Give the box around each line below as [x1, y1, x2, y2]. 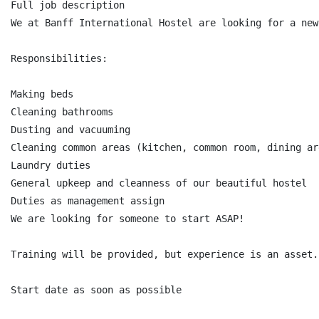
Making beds [11, 88, 73, 100]
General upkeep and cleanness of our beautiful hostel [11, 177, 307, 189]
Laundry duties [11, 159, 90, 171]
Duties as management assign [11, 195, 164, 206]
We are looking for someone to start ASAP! [11, 213, 244, 224]
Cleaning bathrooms [11, 106, 113, 117]
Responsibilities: [11, 53, 108, 64]
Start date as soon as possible [11, 284, 182, 296]
